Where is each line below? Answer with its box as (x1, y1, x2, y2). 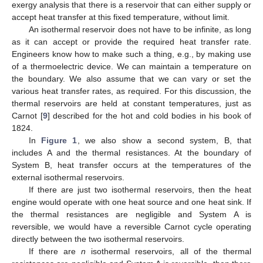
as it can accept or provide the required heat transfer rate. (12, 36, 251, 46)
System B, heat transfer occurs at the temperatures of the (12, 160, 251, 170)
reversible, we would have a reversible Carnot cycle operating (12, 221, 251, 231)
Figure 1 (41, 135, 77, 145)
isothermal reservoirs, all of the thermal (86, 246, 251, 256)
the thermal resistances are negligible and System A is (12, 209, 251, 219)
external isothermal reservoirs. (12, 172, 124, 182)
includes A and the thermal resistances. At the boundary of (12, 147, 251, 157)
